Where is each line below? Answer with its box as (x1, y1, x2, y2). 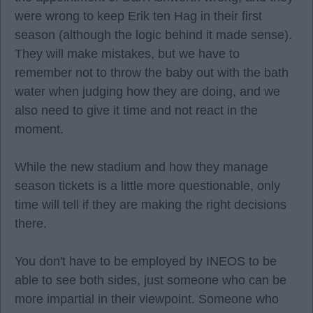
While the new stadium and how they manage (15, 160, 268, 174)
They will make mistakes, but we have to (15, 47, 240, 61)
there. (15, 217, 47, 231)
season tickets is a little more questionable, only (15, 179, 280, 193)
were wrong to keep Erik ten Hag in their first (15, 9, 262, 23)
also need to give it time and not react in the (15, 103, 258, 117)
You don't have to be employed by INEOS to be (15, 254, 277, 268)
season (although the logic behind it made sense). (15, 28, 292, 42)
